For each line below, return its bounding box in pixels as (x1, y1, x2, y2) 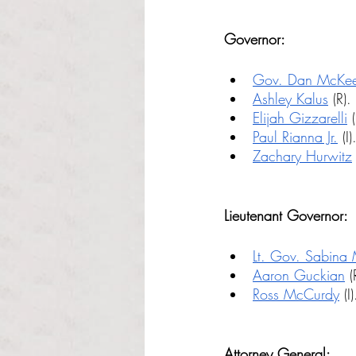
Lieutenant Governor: (224, 206, 348, 225)
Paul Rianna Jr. (253, 127, 338, 146)
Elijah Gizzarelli (253, 108, 347, 127)
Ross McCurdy (253, 284, 339, 304)
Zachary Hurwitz (253, 146, 352, 165)
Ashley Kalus (253, 89, 328, 108)
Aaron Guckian (253, 265, 345, 284)
